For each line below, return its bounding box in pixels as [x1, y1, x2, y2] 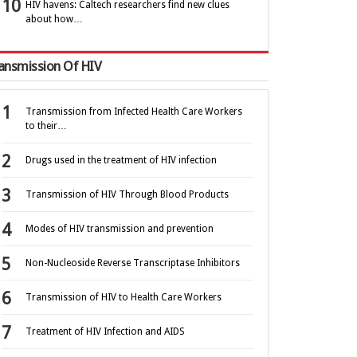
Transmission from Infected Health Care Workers [25, 106, 242, 118]
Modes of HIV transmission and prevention [25, 223, 214, 235]
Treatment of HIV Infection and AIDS [25, 326, 185, 338]
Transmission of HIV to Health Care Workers [25, 292, 222, 304]
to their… [25, 120, 67, 132]
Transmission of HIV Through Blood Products [25, 189, 229, 201]
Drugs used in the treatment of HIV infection [25, 155, 217, 167]
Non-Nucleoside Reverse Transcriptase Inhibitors [25, 257, 240, 269]
